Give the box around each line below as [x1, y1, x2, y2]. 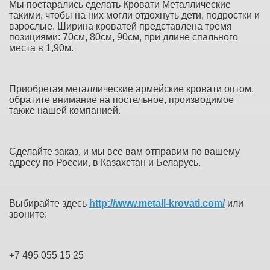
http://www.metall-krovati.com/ [89, 198, 225, 209]
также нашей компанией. [9, 105, 121, 116]
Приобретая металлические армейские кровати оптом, [9, 83, 254, 94]
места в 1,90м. [9, 42, 74, 53]
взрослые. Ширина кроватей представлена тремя [9, 20, 232, 31]
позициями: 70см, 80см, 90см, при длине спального [9, 31, 238, 42]
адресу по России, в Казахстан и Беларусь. [9, 157, 201, 168]
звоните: [9, 209, 47, 219]
